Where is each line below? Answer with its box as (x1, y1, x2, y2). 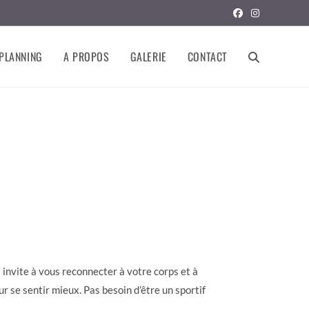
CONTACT (187, 48, 228, 65)
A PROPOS (63, 48, 110, 65)
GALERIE (130, 48, 167, 65)
